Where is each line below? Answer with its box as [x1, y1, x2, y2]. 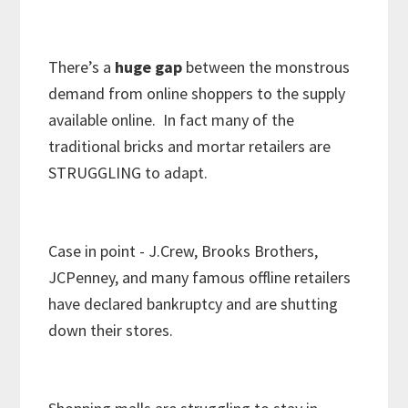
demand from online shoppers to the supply [48, 83, 346, 105]
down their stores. [48, 320, 181, 342]
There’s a [48, 56, 116, 78]
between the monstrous [186, 56, 351, 78]
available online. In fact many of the [48, 109, 295, 131]
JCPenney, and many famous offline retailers [48, 267, 352, 289]
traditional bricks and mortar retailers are [48, 136, 331, 158]
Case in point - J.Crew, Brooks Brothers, [48, 240, 319, 262]
